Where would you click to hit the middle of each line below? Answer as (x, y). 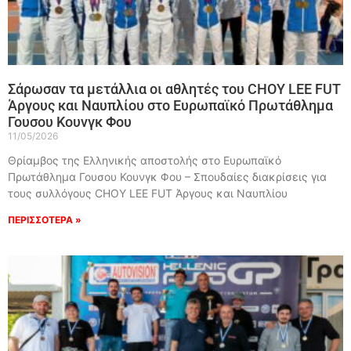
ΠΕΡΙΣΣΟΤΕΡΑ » (45, 220)
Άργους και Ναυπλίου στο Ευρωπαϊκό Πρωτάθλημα (170, 106)
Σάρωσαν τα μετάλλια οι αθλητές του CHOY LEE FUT (174, 89)
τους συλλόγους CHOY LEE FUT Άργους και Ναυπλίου (148, 194)
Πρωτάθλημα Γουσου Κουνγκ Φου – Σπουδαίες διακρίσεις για (167, 177)
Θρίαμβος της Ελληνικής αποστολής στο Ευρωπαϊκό (145, 161)
